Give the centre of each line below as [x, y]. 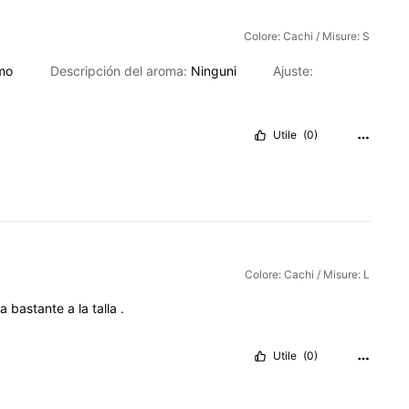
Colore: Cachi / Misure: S [307, 37]
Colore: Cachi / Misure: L [307, 274]
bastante [39, 309]
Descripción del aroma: [120, 70]
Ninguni [215, 70]
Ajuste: [293, 70]
